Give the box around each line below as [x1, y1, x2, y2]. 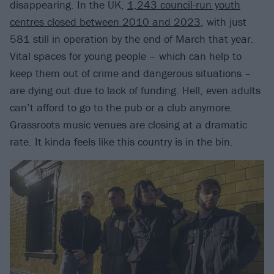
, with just [201, 14, 246, 29]
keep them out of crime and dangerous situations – [10, 65, 251, 80]
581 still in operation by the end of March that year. [10, 31, 254, 46]
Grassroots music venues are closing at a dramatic [10, 117, 247, 131]
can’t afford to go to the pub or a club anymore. [10, 100, 233, 114]
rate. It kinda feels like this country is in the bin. [10, 134, 233, 149]
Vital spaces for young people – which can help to [10, 48, 242, 63]
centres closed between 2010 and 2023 [10, 14, 201, 29]
